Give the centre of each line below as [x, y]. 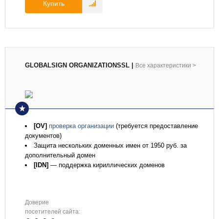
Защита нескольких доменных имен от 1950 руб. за [110, 145]
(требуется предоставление [156, 126]
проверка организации [81, 126]
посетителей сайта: [53, 212]
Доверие [37, 202]
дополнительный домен [60, 155]
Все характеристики [163, 66]
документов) [43, 136]
